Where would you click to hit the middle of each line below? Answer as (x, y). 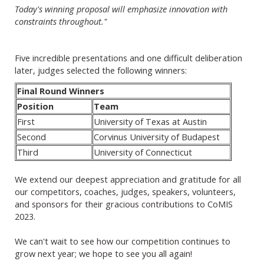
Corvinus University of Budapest (157, 137)
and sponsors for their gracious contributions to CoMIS (124, 204)
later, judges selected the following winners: (101, 70)
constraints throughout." (61, 22)
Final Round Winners (62, 91)
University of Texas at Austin (150, 122)
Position (35, 106)
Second (32, 137)
